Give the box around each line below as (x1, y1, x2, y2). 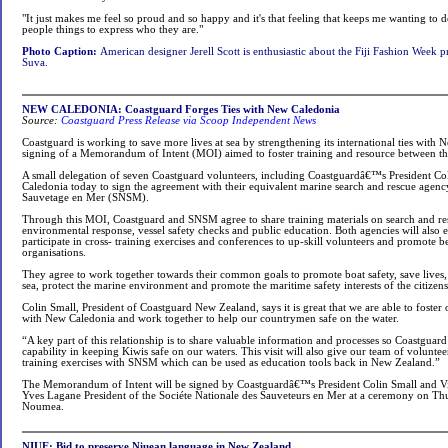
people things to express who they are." (22, 24, 203, 35)
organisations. (22, 247, 86, 258)
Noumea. (22, 401, 64, 412)
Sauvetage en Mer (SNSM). (22, 192, 149, 203)
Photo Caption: (22, 46, 100, 57)
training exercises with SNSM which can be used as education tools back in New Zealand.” (22, 357, 440, 368)
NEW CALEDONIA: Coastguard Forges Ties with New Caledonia (22, 104, 340, 115)
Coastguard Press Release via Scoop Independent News (61, 115, 316, 126)
